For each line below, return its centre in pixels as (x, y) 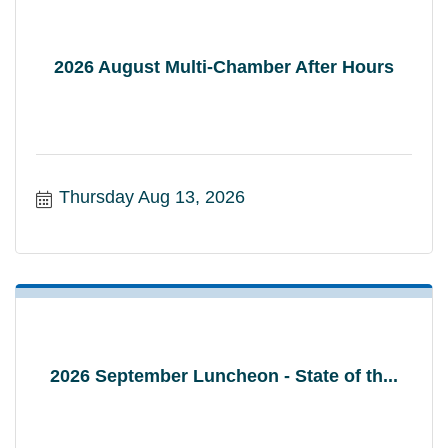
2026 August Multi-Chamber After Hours (224, 66)
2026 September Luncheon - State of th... (224, 375)
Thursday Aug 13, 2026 (151, 196)
